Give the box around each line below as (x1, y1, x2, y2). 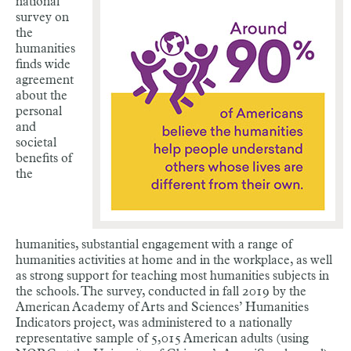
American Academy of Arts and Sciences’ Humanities (16, 301, 309, 313)
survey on (16, 11, 69, 24)
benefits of (16, 152, 72, 165)
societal (16, 136, 56, 149)
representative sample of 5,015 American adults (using (16, 332, 309, 345)
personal (16, 105, 62, 118)
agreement (16, 74, 74, 86)
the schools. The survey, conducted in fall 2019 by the (16, 285, 306, 298)
